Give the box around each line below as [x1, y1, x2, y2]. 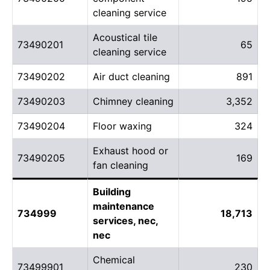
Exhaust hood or [93, 144, 168, 157]
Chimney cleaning [93, 95, 174, 107]
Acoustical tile [93, 31, 157, 43]
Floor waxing [93, 119, 152, 132]
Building [93, 185, 131, 198]
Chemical [93, 253, 135, 266]
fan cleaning [93, 159, 148, 171]
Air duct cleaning [93, 70, 170, 83]
